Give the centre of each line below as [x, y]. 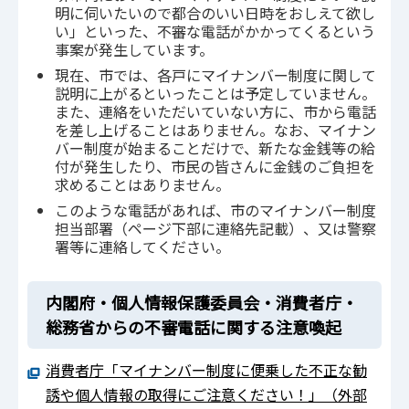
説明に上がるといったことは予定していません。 [215, 94]
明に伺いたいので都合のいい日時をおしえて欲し [215, 13]
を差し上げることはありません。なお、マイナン [215, 130]
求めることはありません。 [142, 185]
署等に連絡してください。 [142, 247]
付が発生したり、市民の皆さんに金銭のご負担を [215, 167]
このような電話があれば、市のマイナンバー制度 [215, 210]
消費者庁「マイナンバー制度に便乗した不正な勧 [206, 370]
